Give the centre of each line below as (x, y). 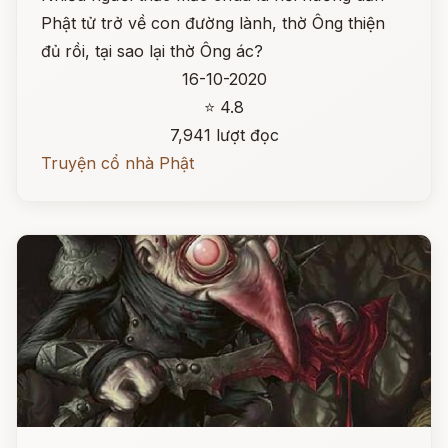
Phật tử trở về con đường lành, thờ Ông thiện (213, 23)
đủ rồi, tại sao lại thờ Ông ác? (152, 51)
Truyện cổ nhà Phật (117, 163)
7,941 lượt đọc (224, 135)
